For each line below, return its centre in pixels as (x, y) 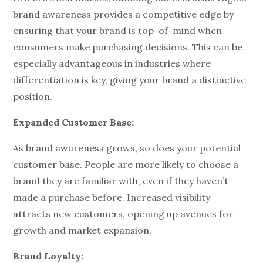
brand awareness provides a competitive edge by (124, 14)
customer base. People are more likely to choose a (126, 164)
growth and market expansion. (82, 230)
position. (33, 96)
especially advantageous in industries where (112, 63)
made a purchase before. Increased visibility (112, 197)
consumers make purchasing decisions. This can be (128, 47)
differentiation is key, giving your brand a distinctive (130, 80)
